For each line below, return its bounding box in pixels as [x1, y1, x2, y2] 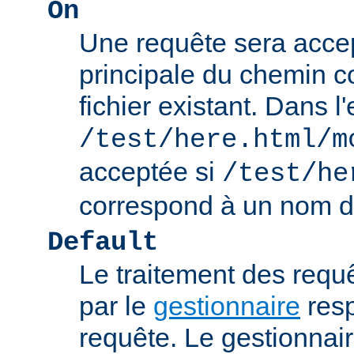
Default [47, 228, 158, 258]
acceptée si [79, 156, 222, 187]
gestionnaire [153, 291, 300, 322]
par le [79, 291, 153, 322]
